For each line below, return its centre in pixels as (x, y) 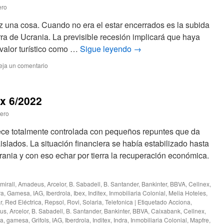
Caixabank (166, 211)
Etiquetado (152, 202)
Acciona (179, 202)
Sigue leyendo (107, 49)
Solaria (92, 202)
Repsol (54, 202)
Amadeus (31, 184)
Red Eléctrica (23, 202)
